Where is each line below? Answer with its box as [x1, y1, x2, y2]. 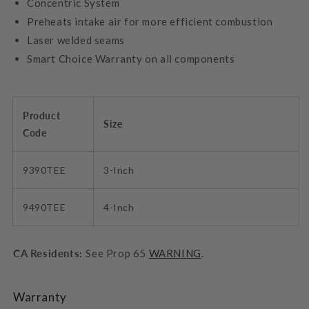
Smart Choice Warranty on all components [27, 52, 235, 65]
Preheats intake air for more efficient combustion [27, 14, 273, 28]
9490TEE [23, 201, 66, 213]
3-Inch [103, 163, 134, 176]
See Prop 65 [86, 246, 149, 259]
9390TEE [23, 163, 66, 176]
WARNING [148, 246, 201, 259]
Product [23, 109, 61, 121]
